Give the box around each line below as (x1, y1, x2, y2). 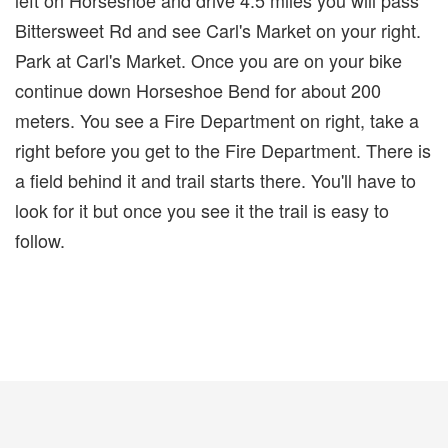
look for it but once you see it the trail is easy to (15, 196, 389, 223)
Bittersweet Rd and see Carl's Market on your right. (15, 16, 421, 43)
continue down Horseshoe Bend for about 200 (15, 76, 381, 103)
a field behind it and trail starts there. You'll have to (15, 166, 416, 193)
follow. (15, 226, 65, 253)
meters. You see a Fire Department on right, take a (15, 106, 419, 133)
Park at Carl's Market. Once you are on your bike (15, 46, 402, 73)
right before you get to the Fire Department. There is (15, 136, 431, 163)
